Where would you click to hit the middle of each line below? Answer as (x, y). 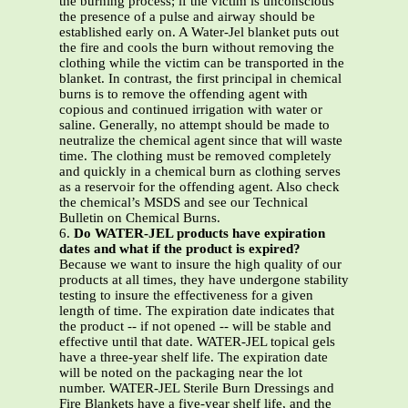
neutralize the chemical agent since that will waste (201, 141)
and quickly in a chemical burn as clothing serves (200, 172)
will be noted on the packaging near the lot (181, 373)
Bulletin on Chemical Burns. (140, 218)
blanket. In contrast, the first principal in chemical (200, 79)
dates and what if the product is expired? (180, 249)
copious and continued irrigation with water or (191, 110)
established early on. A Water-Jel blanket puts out (199, 32)
